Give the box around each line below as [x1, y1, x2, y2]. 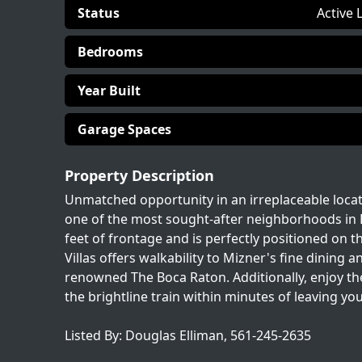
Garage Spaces [78, 120, 171, 138]
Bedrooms [78, 43, 143, 61]
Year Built [78, 82, 141, 99]
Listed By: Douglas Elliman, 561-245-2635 [65, 326, 311, 344]
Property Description [65, 166, 214, 185]
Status [78, 4, 120, 22]
